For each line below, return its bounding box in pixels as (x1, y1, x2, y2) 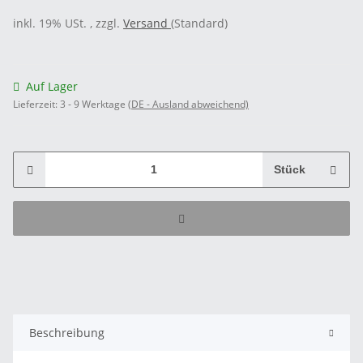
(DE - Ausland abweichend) (128, 96, 249, 111)
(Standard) (171, 15, 228, 31)
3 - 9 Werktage (60, 96, 128, 111)
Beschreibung (29, 324, 105, 340)
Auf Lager (26, 78, 78, 94)
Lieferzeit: (13, 96, 60, 111)
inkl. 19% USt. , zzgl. (13, 15, 123, 31)
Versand (123, 15, 171, 31)
